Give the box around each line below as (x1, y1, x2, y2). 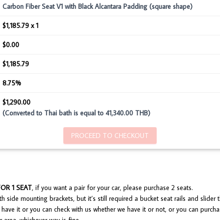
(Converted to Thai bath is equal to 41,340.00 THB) (2, 108, 150, 117)
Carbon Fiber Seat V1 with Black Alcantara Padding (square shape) (2, 1, 192, 11)
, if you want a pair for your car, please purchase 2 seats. (32, 183, 193, 192)
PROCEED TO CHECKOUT (71, 131, 149, 140)
